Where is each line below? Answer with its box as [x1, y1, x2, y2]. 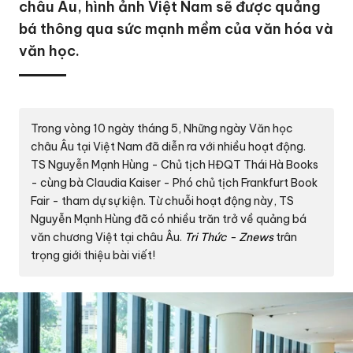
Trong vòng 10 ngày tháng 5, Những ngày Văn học [31, 121, 294, 136]
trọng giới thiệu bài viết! [31, 248, 156, 262]
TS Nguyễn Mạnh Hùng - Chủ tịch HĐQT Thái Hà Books [31, 158, 319, 172]
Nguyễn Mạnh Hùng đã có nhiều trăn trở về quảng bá [31, 212, 307, 226]
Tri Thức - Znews [184, 230, 274, 244]
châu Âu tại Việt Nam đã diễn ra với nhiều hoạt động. [31, 139, 307, 154]
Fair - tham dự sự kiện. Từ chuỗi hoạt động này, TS [31, 194, 295, 208]
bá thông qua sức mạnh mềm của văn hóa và [19, 20, 334, 38]
